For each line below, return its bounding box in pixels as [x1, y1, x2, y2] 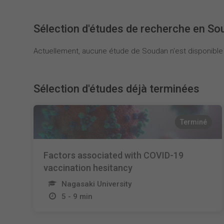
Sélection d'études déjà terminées [33, 82, 200, 95]
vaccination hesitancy [43, 162, 133, 173]
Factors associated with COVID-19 [43, 150, 184, 160]
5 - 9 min [61, 192, 93, 201]
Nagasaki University [61, 179, 132, 188]
